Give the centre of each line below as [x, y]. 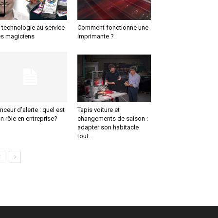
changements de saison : [112, 119]
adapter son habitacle [108, 127]
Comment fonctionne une [113, 28]
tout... [85, 136]
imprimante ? [95, 36]
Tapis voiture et [98, 110]
